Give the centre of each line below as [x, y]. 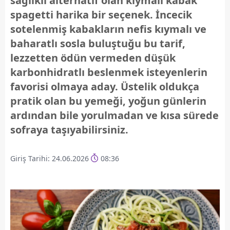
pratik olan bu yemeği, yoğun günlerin [108, 101]
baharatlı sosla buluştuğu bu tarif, [98, 43]
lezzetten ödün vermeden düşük [93, 58]
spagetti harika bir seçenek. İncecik [101, 15]
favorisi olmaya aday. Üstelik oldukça [105, 87]
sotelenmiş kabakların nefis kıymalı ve [108, 29]
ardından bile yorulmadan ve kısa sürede [114, 115]
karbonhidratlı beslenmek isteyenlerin [109, 72]
